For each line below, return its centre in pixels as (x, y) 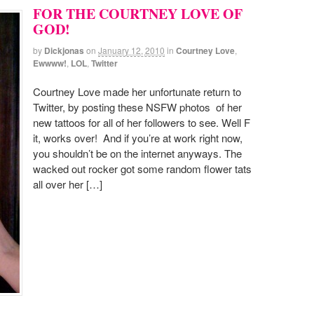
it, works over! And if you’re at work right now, (138, 138)
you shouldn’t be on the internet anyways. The (137, 153)
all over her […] (68, 184)
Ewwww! (50, 63)
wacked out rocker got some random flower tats (142, 169)
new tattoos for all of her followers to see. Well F (142, 123)
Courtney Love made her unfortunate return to (137, 92)
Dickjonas (64, 50)
